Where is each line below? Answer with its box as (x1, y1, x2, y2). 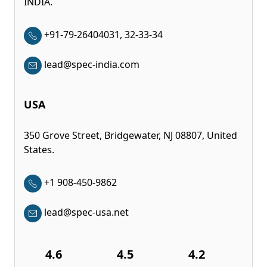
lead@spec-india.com (44, 57, 139, 71)
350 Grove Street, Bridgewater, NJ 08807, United (24, 128, 237, 142)
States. (24, 142, 54, 156)
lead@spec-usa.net (44, 205, 129, 219)
